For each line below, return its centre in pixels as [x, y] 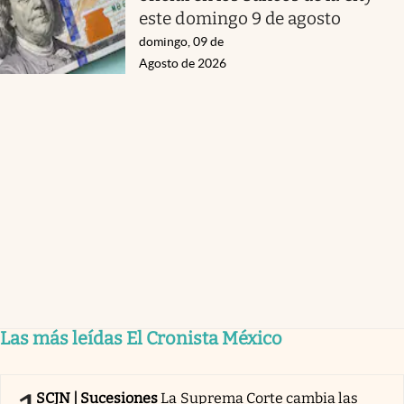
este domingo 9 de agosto [240, 19]
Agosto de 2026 [183, 64]
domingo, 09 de [182, 42]
